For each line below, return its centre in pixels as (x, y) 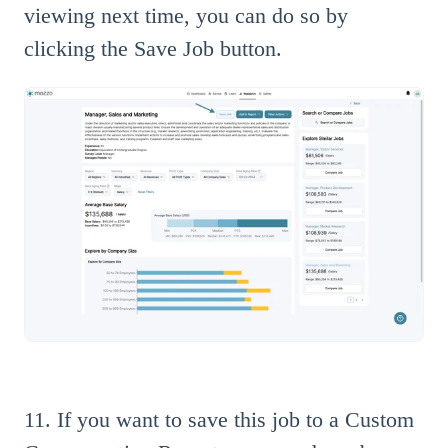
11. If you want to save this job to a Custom (219, 420)
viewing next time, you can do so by (186, 15)
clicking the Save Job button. (153, 48)
